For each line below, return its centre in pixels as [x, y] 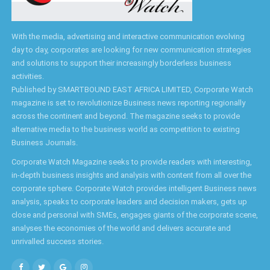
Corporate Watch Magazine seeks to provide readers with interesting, [132, 162]
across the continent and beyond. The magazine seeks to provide [126, 116]
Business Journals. [45, 143]
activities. [28, 77]
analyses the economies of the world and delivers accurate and [121, 228]
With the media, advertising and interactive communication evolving [128, 37]
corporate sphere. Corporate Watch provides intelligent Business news [134, 189]
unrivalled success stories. [58, 242]
